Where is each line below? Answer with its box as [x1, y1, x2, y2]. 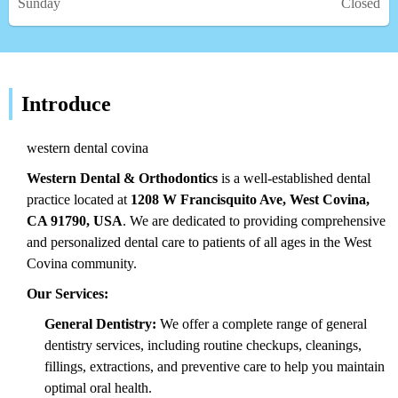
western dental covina [27, 139, 148, 155]
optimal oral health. [44, 379, 152, 395]
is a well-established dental [218, 170, 370, 186]
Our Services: [27, 285, 108, 301]
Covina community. [27, 255, 137, 271]
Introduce [21, 92, 111, 115]
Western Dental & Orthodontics [27, 170, 218, 186]
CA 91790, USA [27, 212, 123, 228]
